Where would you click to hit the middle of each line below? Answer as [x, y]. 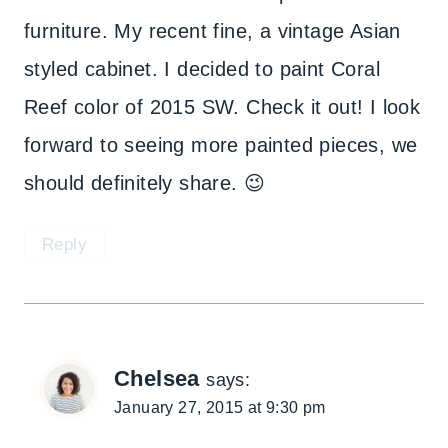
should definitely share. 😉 [145, 183]
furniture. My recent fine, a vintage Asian [212, 31]
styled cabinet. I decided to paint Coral [202, 69]
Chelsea [157, 378]
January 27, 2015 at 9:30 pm [220, 407]
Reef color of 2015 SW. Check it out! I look [222, 107]
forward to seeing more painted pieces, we [221, 145]
